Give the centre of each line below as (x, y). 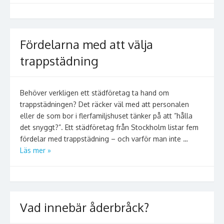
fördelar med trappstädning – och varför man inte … (104, 139)
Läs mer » (35, 150)
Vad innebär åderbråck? (84, 207)
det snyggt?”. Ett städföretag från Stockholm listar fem (109, 127)
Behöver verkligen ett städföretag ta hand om (94, 93)
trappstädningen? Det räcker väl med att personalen (104, 104)
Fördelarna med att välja (86, 44)
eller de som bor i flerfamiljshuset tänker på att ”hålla (106, 116)
